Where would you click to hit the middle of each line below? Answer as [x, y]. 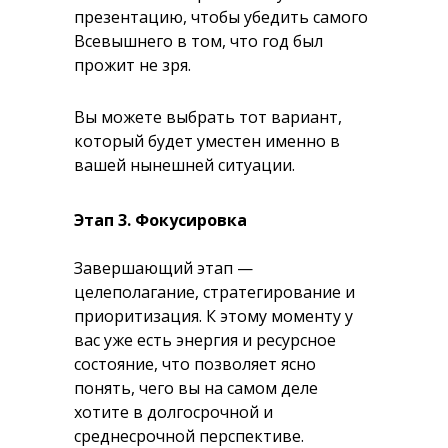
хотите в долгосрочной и [173, 412]
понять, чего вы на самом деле [196, 388]
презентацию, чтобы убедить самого [221, 17]
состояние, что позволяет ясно [195, 364]
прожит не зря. [132, 65]
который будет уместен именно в [207, 141]
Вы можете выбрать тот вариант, [208, 117]
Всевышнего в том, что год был [198, 41]
